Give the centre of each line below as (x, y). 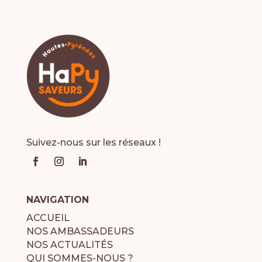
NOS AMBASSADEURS (80, 232)
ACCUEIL (48, 218)
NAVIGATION (57, 200)
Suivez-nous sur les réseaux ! (93, 143)
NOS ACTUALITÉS (69, 245)
